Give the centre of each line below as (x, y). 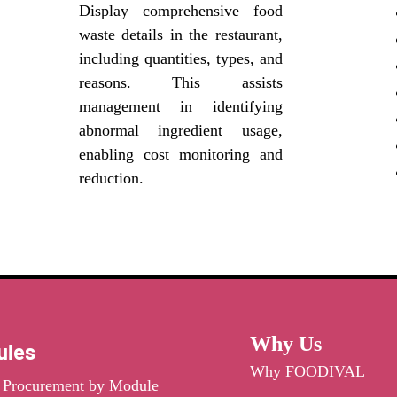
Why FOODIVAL (307, 371)
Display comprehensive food (180, 11)
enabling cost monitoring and (180, 154)
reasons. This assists (180, 82)
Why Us (285, 344)
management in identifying (180, 106)
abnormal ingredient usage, (180, 130)
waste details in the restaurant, (180, 35)
